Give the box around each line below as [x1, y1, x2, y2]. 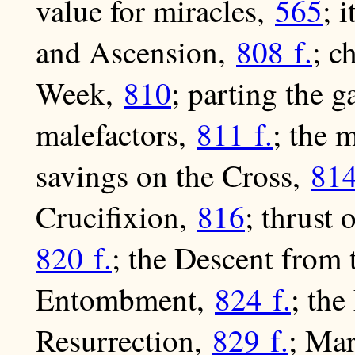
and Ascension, [36, 31, 236, 73]
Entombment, [36, 278, 215, 320]
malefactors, [36, 113, 197, 155]
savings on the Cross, [36, 155, 311, 197]
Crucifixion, [36, 196, 197, 238]
